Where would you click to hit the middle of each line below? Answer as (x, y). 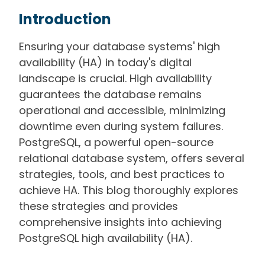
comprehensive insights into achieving (120, 222)
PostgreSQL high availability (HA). (106, 238)
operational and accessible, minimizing (122, 110)
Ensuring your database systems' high (119, 46)
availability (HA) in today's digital (105, 62)
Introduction (65, 19)
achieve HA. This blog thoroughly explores (129, 190)
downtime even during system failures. (121, 126)
